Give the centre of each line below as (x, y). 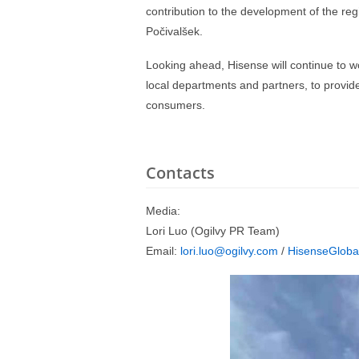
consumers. (175, 105)
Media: (163, 211)
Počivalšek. (174, 31)
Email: (163, 251)
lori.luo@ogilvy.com (229, 251)
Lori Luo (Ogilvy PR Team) (213, 231)
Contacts (180, 173)
